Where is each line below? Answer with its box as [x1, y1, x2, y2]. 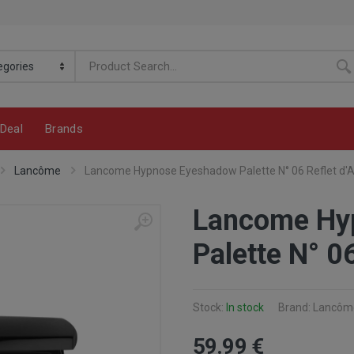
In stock [226, 301, 264, 314]
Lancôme [14, 164, 61, 177]
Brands [45, 121, 83, 136]
